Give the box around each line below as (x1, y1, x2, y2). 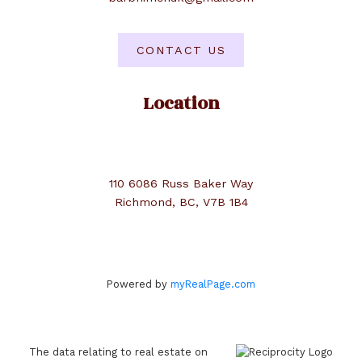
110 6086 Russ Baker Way (109, 176, 253, 190)
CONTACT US (136, 44, 226, 57)
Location (142, 90, 220, 117)
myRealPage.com (170, 277, 255, 290)
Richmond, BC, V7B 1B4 (114, 195, 248, 208)
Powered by (107, 277, 170, 290)
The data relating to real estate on (28, 345, 208, 358)
